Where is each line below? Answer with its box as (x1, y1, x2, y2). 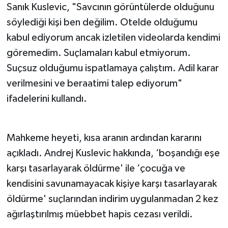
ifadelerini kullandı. (6, 94, 87, 104)
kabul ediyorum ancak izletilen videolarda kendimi (6, 33, 220, 43)
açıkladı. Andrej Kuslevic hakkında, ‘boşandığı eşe (6, 148, 220, 159)
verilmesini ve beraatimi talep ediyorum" (6, 78, 182, 89)
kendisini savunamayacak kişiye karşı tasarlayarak (6, 179, 217, 189)
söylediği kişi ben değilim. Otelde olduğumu (6, 17, 197, 28)
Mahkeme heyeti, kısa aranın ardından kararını (6, 133, 202, 144)
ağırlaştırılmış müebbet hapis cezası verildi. (6, 209, 193, 220)
